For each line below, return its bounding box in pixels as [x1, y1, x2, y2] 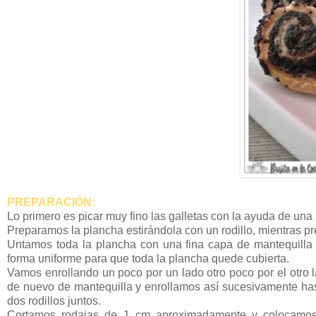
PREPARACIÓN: [7, 196, 95, 209]
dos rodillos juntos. [7, 295, 101, 308]
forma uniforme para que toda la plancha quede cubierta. [7, 253, 289, 265]
